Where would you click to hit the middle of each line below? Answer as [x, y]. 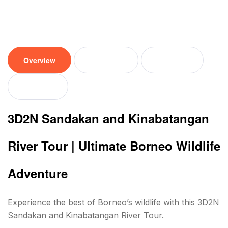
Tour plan [106, 60]
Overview [39, 60]
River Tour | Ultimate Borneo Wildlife [114, 146]
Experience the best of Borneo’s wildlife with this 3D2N [113, 202]
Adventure [38, 173]
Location [172, 60]
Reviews [38, 87]
